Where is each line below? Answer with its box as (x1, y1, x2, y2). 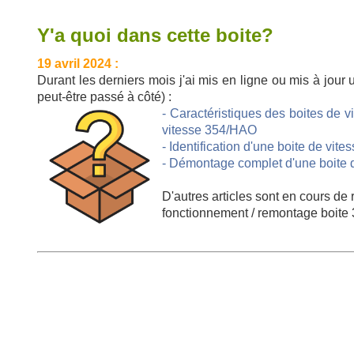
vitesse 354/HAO (162, 123, 257, 137)
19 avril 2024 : (37, 57, 119, 70)
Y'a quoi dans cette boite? (37, 24, 273, 46)
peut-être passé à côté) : (37, 90, 171, 104)
